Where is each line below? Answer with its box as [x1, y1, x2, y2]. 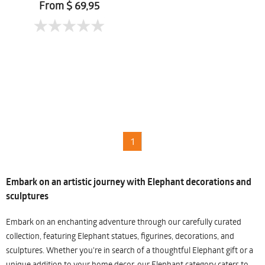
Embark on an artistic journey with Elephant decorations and [6, 175, 251, 188]
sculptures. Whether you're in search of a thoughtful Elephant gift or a [6, 244, 253, 256]
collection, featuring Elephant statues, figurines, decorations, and [6, 230, 234, 241]
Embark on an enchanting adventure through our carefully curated [6, 216, 241, 227]
